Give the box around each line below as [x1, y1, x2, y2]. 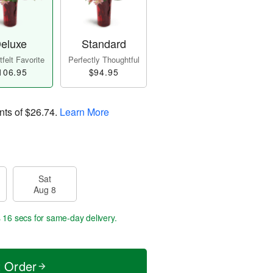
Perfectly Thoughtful [68, 54, 140, 66]
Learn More [60, 105, 109, 119]
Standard [81, 35, 126, 52]
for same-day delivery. [32, 211, 117, 224]
